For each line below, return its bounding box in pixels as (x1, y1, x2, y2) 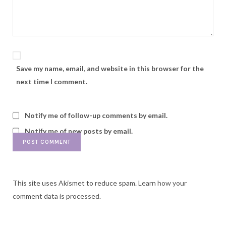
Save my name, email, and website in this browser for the (16, 64, 204, 73)
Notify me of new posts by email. (25, 127, 133, 136)
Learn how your (138, 179, 187, 188)
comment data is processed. (13, 192, 101, 201)
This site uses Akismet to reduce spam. (13, 179, 138, 188)
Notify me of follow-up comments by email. (25, 111, 167, 120)
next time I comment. (16, 77, 87, 86)
